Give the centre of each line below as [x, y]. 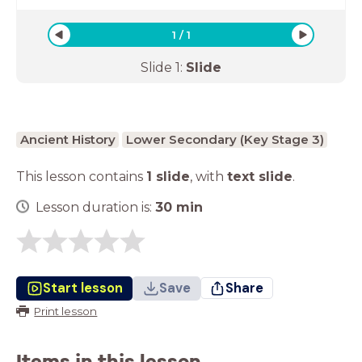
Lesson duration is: [95, 207]
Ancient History [67, 139]
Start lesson [82, 288]
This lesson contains [81, 176]
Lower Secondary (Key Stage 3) [225, 139]
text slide [260, 176]
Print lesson [66, 311]
